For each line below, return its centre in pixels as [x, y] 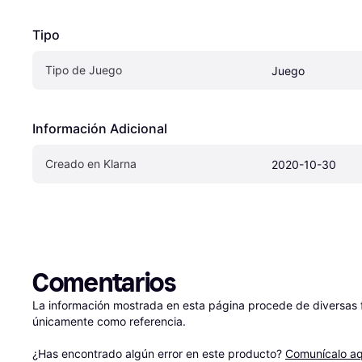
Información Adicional [100, 128]
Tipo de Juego [84, 69]
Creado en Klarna [91, 163]
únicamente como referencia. [109, 321]
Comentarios [104, 282]
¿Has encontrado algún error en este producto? [159, 353]
